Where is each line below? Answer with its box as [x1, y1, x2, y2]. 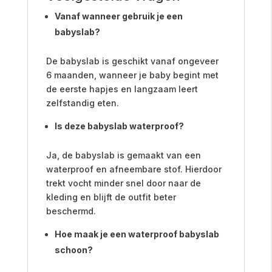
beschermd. [46, 205, 96, 216]
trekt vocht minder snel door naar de [46, 177, 201, 188]
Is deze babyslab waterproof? [54, 120, 184, 131]
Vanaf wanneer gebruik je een [54, 10, 183, 21]
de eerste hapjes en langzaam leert [46, 83, 198, 94]
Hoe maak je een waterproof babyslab [54, 228, 219, 239]
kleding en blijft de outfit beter [46, 191, 176, 202]
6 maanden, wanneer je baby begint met [46, 69, 219, 80]
